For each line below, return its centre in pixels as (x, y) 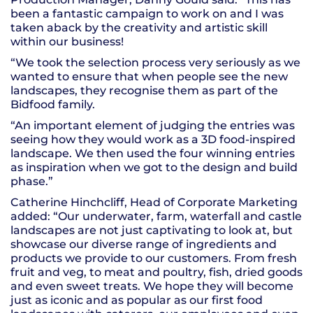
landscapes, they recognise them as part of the (144, 91)
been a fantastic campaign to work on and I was (147, 14)
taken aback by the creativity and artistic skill (139, 28)
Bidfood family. (53, 105)
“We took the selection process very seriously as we (155, 63)
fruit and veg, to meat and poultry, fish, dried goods (156, 272)
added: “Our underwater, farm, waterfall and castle (156, 217)
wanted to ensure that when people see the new (149, 77)
